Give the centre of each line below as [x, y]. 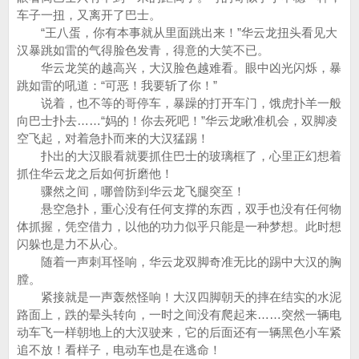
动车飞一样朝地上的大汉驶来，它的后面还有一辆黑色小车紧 [179, 332]
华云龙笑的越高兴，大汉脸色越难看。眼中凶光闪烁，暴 [179, 68]
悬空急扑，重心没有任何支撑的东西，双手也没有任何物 [179, 209]
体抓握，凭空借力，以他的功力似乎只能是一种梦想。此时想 [179, 226]
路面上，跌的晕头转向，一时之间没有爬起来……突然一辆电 [179, 315]
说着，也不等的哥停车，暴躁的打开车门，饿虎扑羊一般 [179, 103]
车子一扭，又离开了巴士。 [89, 15]
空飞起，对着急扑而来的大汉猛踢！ [113, 138]
